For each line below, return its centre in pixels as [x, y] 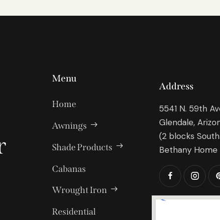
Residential [74, 212]
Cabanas [69, 169]
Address [177, 86]
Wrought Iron [80, 190]
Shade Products [82, 147]
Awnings [70, 125]
